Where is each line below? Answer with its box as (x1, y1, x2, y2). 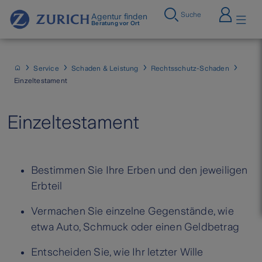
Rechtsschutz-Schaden (150, 64, 229, 73)
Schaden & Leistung (71, 64, 139, 73)
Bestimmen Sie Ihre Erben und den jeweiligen (31, 164, 248, 177)
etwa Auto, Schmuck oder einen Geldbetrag (31, 221, 240, 233)
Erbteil (31, 180, 63, 192)
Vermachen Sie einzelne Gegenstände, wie (31, 205, 234, 218)
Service (33, 64, 59, 73)
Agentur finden (91, 12, 147, 21)
